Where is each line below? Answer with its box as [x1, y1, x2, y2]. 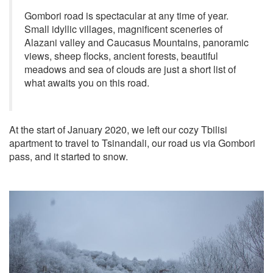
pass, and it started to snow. [9, 149, 128, 163]
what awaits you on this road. [24, 76, 149, 90]
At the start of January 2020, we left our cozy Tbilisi [9, 122, 227, 136]
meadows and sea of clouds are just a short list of [24, 62, 236, 76]
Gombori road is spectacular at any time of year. [24, 9, 229, 23]
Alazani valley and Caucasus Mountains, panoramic [24, 35, 249, 49]
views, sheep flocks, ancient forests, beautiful [24, 49, 218, 63]
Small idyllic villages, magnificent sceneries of [24, 22, 222, 36]
